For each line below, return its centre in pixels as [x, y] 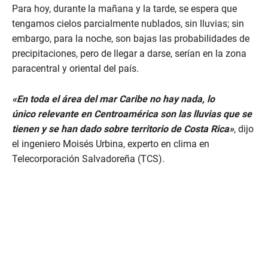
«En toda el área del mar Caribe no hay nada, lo [113, 99]
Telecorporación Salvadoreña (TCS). [88, 159]
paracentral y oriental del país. [75, 69]
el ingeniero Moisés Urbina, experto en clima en [111, 144]
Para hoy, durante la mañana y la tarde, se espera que [124, 9]
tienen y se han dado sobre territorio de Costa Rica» [123, 129]
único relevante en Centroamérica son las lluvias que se [132, 114]
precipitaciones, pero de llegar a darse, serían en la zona [129, 54]
